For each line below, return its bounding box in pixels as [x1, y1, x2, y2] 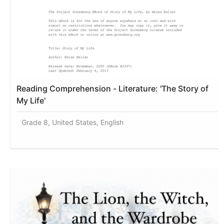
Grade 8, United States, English [21, 117, 124, 126]
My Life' [16, 95, 46, 105]
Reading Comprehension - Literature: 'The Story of [16, 83, 209, 93]
